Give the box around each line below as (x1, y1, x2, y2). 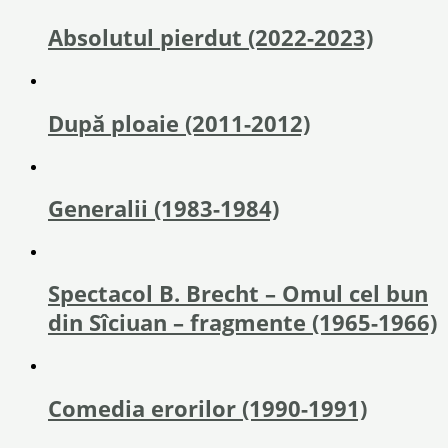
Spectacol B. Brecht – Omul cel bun (48, 279, 428, 309)
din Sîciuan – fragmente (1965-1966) (48, 308, 437, 338)
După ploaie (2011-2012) (48, 108, 310, 138)
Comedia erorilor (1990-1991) (48, 393, 367, 423)
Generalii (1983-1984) (48, 193, 279, 223)
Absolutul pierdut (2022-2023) (48, 23, 373, 53)
